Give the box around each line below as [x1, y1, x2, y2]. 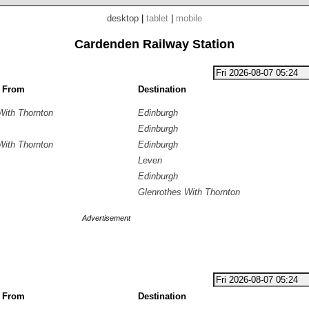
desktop [107, 13, 139, 23]
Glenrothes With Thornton [138, 187, 240, 197]
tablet [146, 13, 168, 23]
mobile [176, 13, 202, 23]
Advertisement [82, 214, 130, 222]
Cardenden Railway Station [74, 37, 235, 51]
